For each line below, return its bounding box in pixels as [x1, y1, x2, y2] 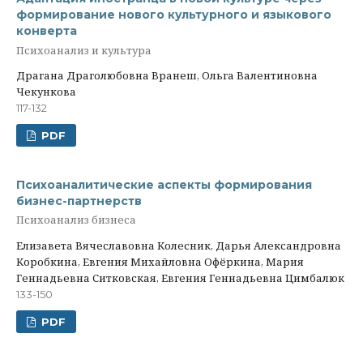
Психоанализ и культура [16, 42, 152, 58]
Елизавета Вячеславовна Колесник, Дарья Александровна [16, 237, 341, 253]
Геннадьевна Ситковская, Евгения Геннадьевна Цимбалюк [16, 270, 344, 285]
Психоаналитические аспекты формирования [16, 177, 312, 192]
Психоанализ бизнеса [16, 212, 136, 228]
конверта [16, 23, 77, 39]
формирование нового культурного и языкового [16, 7, 331, 23]
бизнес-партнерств [16, 194, 142, 208]
